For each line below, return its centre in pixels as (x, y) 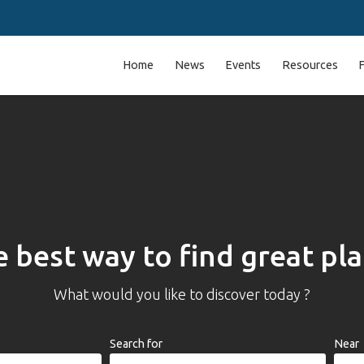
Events (243, 65)
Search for (136, 343)
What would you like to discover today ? (182, 294)
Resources (310, 65)
